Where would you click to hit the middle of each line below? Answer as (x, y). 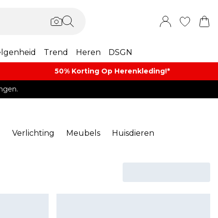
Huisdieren (133, 133)
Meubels (83, 133)
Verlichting (33, 133)
